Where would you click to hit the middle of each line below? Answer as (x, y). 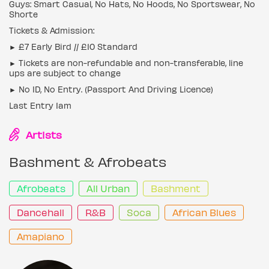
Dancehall (41, 212)
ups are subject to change (65, 73)
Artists (43, 134)
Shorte (23, 14)
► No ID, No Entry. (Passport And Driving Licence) (111, 89)
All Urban (108, 188)
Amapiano (41, 236)
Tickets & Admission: (52, 30)
